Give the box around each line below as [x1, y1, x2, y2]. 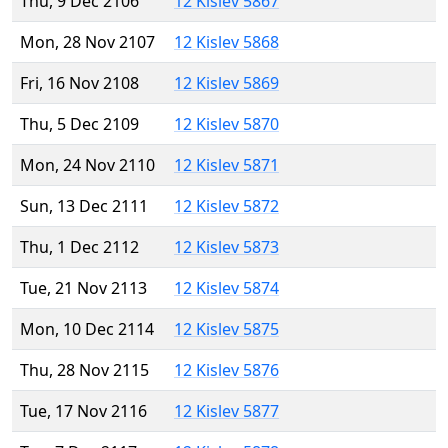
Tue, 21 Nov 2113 [20, 277, 147, 300]
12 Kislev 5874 [174, 277, 279, 300]
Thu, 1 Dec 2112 [20, 236, 139, 259]
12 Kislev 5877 [174, 400, 279, 423]
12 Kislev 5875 [174, 318, 279, 341]
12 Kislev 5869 [174, 72, 279, 95]
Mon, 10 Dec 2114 [20, 318, 154, 341]
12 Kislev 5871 [174, 154, 279, 177]
